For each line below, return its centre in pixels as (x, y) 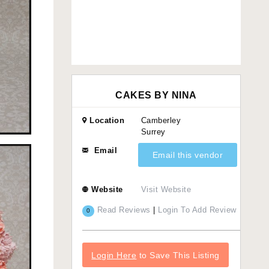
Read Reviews (124, 210)
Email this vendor (188, 155)
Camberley (161, 120)
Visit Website (166, 190)
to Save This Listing (178, 255)
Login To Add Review (197, 210)
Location (105, 120)
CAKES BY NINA (156, 95)
